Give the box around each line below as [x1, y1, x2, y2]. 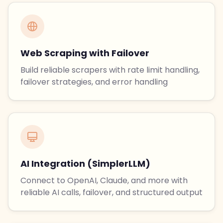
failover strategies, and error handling [20, 76, 168, 88]
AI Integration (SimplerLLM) [20, 157, 150, 170]
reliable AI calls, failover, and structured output [20, 187, 203, 199]
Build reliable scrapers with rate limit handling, [20, 64, 200, 76]
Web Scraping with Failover [20, 47, 149, 60]
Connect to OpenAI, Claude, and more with [20, 175, 188, 187]
